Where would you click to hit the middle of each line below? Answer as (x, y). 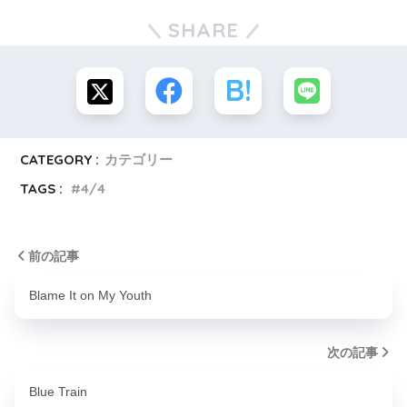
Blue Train (58, 392)
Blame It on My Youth (90, 296)
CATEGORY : (60, 160)
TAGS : (42, 189)
